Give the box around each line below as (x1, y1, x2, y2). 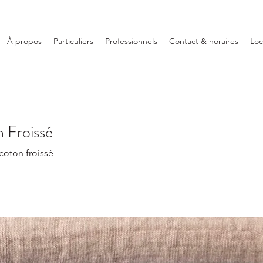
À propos (7, 36, 42, 46)
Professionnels (105, 36, 157, 46)
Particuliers (53, 36, 93, 46)
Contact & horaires (169, 36, 238, 46)
